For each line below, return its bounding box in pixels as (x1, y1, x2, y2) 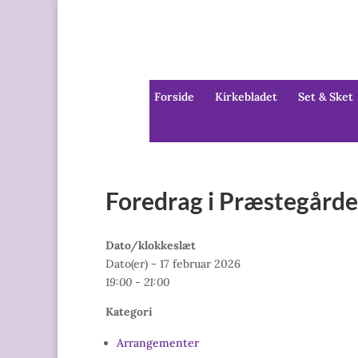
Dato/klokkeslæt (105, 238, 196, 253)
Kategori (105, 304, 153, 320)
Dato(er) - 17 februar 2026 (105, 257, 241, 272)
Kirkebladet (214, 89, 277, 105)
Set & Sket (297, 89, 353, 105)
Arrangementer (117, 336, 199, 351)
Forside (153, 89, 194, 105)
